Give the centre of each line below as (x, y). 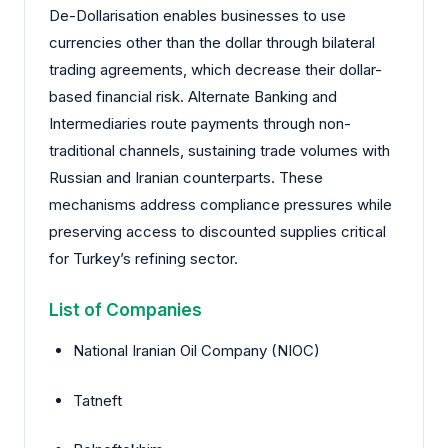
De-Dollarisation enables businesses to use (197, 16)
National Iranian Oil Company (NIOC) (196, 351)
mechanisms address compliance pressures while (220, 205)
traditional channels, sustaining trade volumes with (219, 151)
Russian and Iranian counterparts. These (186, 178)
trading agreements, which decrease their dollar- (215, 70)
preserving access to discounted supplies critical (217, 232)
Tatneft (97, 400)
